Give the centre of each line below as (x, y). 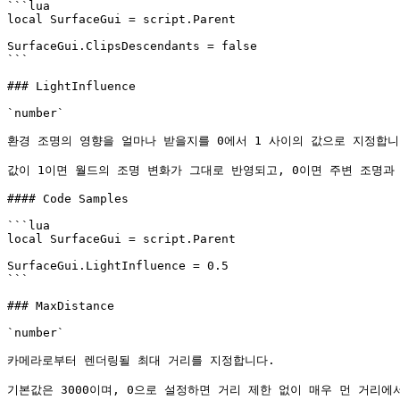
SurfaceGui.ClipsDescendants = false (132, 46)
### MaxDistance (61, 306)
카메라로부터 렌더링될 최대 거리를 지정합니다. (141, 360)
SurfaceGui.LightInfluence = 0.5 (118, 266)
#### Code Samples (68, 199)
